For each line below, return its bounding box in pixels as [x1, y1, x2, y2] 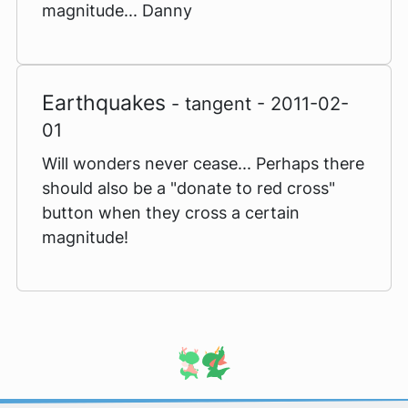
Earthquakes [42, 88, 171, 116]
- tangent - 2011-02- [171, 91, 349, 115]
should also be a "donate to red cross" [42, 178, 335, 198]
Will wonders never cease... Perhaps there [42, 153, 364, 173]
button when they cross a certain [42, 202, 300, 222]
